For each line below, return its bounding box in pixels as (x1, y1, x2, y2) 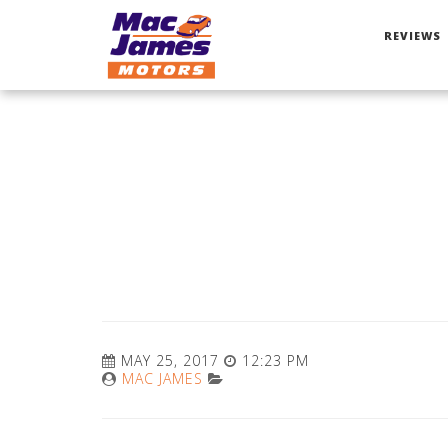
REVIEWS (383, 27, 441, 43)
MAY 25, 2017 (116, 351, 224, 370)
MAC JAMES (122, 369, 203, 388)
